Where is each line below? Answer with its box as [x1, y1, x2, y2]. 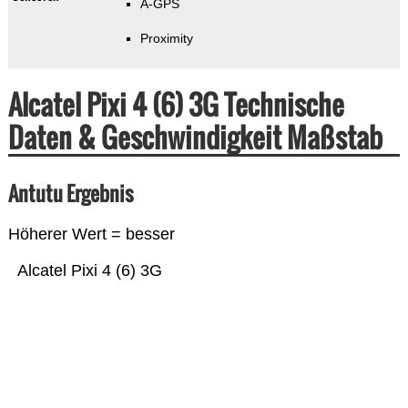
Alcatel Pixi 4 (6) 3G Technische [7, 84, 344, 126]
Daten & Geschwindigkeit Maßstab [7, 117, 382, 158]
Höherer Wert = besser [7, 225, 175, 244]
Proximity [139, 31, 193, 46]
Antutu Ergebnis [7, 178, 133, 209]
